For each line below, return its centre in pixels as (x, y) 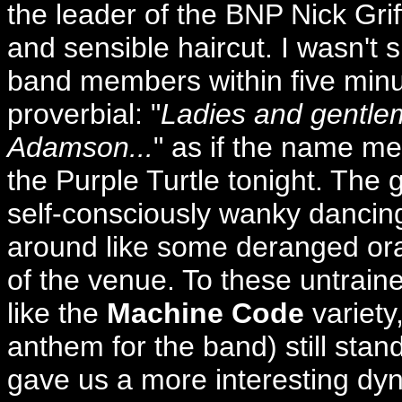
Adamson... (80, 148)
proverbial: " (84, 114)
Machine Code (205, 314)
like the (57, 314)
